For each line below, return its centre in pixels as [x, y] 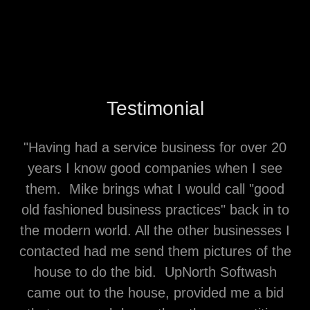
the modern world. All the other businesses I [155, 230]
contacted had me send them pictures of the [155, 251]
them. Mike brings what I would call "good [155, 189]
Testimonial [155, 108]
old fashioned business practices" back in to [155, 210]
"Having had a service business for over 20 [155, 147]
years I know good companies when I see [155, 168]
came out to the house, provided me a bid [155, 293]
